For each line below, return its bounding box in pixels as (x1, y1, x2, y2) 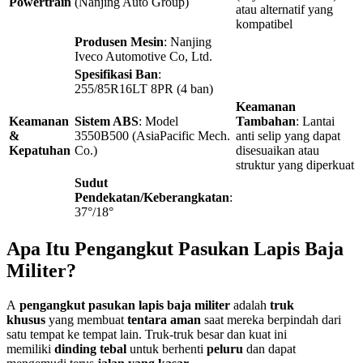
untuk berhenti (126, 341, 207, 356)
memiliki (6, 341, 54, 356)
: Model (139, 113, 178, 128)
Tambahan (236, 113, 296, 128)
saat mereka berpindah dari (201, 312, 341, 327)
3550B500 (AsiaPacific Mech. (75, 128, 230, 143)
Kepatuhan (9, 143, 70, 157)
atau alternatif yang (236, 2, 333, 16)
